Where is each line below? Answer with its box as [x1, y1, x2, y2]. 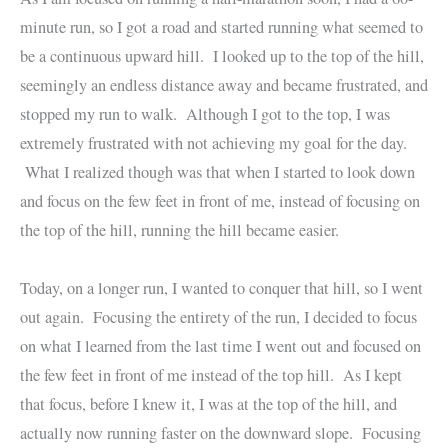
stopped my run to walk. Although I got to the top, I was [20, 103, 390, 126]
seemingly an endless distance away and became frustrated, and [20, 74, 428, 97]
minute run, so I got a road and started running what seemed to [20, 16, 423, 39]
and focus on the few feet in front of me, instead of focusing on [20, 190, 420, 213]
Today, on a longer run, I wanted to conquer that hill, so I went [20, 277, 423, 300]
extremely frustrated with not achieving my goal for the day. [20, 132, 407, 155]
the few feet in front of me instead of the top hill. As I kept [20, 364, 402, 387]
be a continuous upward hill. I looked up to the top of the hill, [20, 45, 424, 68]
